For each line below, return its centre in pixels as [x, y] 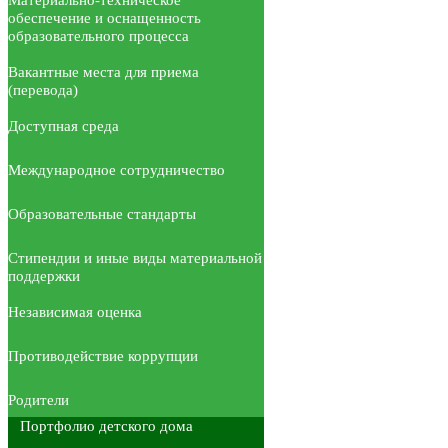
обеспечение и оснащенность [104, 17]
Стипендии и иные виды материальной [135, 257]
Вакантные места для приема [103, 71]
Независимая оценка [75, 311]
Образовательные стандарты [102, 213]
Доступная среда [63, 125]
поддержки [44, 275]
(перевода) [43, 89]
